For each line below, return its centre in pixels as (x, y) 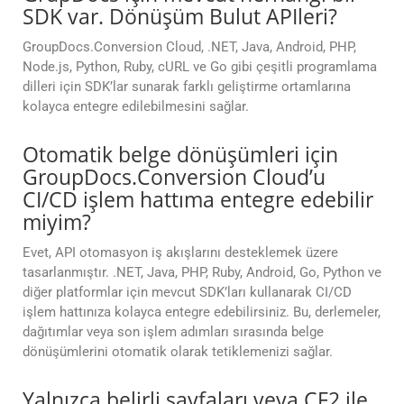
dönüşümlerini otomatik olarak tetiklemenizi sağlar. (178, 352)
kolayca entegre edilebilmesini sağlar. (136, 107)
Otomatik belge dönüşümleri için (180, 155)
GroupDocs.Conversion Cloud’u (174, 177)
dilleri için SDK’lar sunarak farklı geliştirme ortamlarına (187, 87)
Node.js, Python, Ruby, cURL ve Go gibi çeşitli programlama (200, 67)
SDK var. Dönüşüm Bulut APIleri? (180, 17)
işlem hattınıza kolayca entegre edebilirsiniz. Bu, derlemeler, (202, 312)
